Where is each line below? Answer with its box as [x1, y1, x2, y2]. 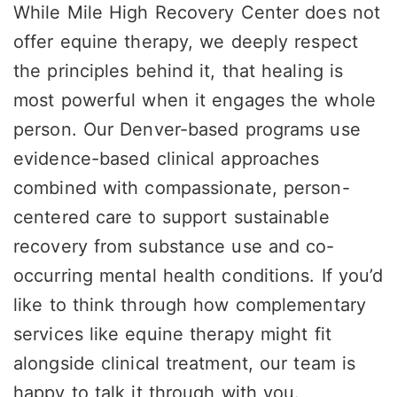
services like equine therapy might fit [13, 323, 331, 346]
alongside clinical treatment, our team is [13, 353, 356, 375]
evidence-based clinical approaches [13, 148, 320, 170]
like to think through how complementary [13, 294, 366, 316]
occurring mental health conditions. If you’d [13, 265, 384, 287]
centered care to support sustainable [13, 206, 330, 229]
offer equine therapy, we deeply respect [13, 31, 358, 53]
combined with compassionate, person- [13, 177, 350, 199]
